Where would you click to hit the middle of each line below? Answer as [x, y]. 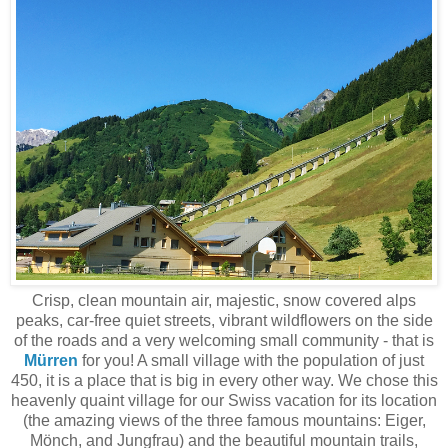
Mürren [51, 361]
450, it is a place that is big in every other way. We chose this [224, 381]
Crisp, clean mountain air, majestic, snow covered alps [224, 301]
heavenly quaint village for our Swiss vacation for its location [224, 401]
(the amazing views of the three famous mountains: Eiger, [224, 421]
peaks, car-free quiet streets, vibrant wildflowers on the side [224, 321]
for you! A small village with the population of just [251, 361]
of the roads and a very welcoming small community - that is [224, 341]
